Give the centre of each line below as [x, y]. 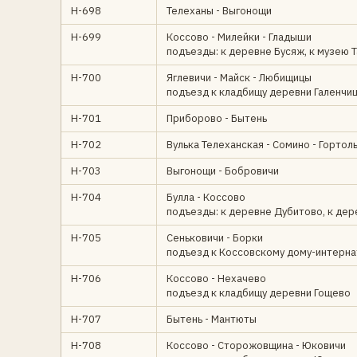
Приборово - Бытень [217, 118]
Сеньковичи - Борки [215, 238]
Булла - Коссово [206, 197]
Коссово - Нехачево [216, 279]
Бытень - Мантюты [212, 319]
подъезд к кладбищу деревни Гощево [259, 293]
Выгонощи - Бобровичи [223, 171]
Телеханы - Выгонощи [219, 11]
